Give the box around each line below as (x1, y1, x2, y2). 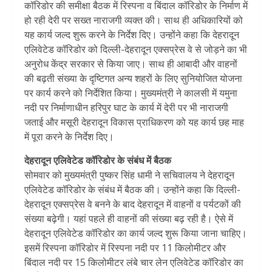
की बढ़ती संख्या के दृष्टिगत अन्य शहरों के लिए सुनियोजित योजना (24, 72, 242, 86)
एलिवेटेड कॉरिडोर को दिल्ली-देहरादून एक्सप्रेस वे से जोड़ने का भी (24, 42, 247, 56)
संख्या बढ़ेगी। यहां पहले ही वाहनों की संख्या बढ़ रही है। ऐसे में (24, 212, 233, 226)
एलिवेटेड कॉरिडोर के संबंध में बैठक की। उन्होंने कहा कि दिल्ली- (24, 183, 240, 197)
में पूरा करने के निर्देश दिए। (24, 130, 114, 144)
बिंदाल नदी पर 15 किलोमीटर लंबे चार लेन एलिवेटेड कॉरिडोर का (24, 256, 243, 270)
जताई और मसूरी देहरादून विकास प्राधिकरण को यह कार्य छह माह (24, 115, 244, 129)
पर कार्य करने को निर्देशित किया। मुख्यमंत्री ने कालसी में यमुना (24, 86, 237, 100)
